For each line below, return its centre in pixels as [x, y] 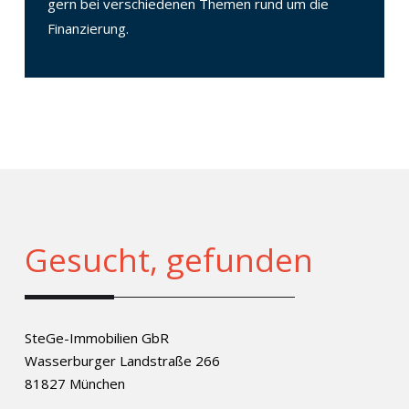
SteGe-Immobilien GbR [96, 338]
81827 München [74, 383]
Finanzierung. [88, 28]
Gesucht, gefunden [168, 260]
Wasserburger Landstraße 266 [122, 361]
